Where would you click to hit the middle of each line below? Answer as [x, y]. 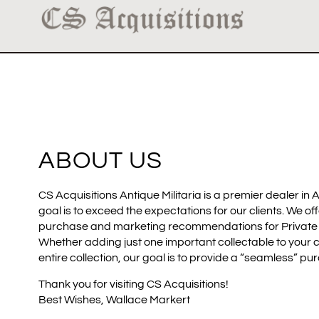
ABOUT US [100, 161]
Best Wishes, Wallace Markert [114, 299]
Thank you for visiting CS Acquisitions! [133, 284]
